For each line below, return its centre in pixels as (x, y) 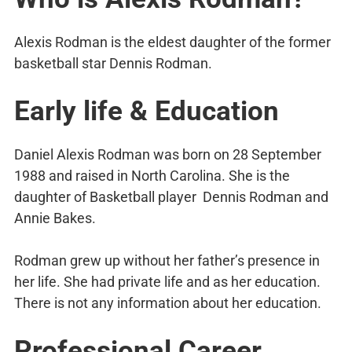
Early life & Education (147, 112)
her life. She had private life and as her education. (167, 282)
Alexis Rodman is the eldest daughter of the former (172, 42)
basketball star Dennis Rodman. (113, 64)
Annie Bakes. (55, 218)
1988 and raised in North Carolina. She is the (152, 176)
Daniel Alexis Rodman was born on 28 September (168, 155)
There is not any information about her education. (168, 303)
